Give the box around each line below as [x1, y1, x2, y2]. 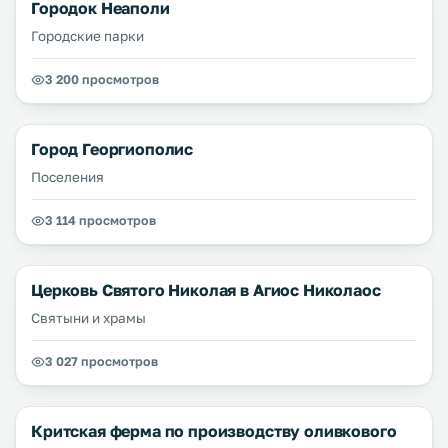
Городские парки [31, 28, 144, 44]
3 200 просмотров [45, 72, 159, 87]
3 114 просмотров [45, 213, 156, 228]
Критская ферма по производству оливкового [31, 421, 397, 441]
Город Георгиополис [31, 139, 194, 159]
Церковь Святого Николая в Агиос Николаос [31, 280, 381, 300]
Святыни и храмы [31, 310, 146, 326]
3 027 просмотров [45, 354, 158, 369]
